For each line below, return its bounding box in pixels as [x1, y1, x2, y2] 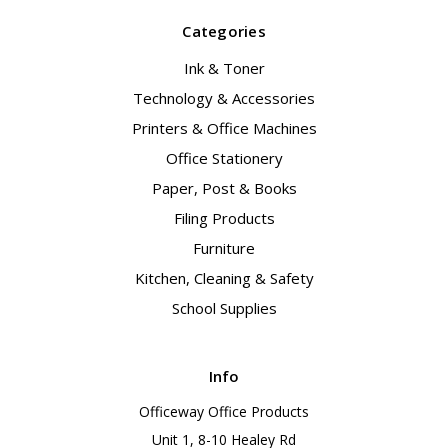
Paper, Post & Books [151, 178, 297, 199]
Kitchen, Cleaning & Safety [134, 268, 314, 289]
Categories [182, 21, 266, 42]
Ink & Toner [183, 58, 265, 79]
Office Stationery [165, 148, 283, 169]
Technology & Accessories [133, 88, 315, 109]
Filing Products [173, 208, 275, 229]
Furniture [193, 238, 255, 259]
